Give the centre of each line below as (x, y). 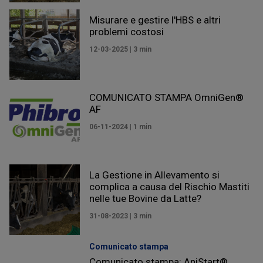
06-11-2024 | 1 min (120, 127)
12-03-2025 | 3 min (120, 49)
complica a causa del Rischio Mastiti (169, 186)
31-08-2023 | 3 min (120, 216)
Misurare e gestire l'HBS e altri (155, 20)
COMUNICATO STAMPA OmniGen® (166, 97)
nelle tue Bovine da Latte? (145, 198)
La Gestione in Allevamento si (154, 175)
